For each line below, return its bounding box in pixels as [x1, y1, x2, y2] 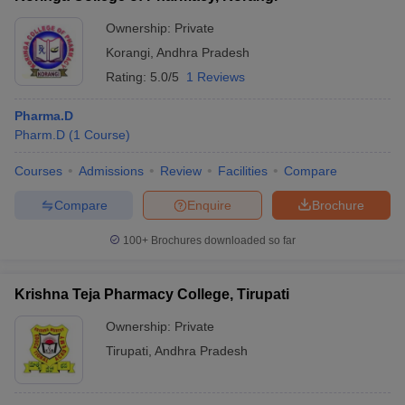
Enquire [187, 197, 231, 212]
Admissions [79, 164, 144, 178]
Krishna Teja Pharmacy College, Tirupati [14, 287, 289, 302]
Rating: [106, 70, 150, 84]
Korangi [106, 45, 150, 60]
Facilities [218, 164, 268, 178]
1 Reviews [186, 70, 245, 84]
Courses [14, 164, 62, 178]
